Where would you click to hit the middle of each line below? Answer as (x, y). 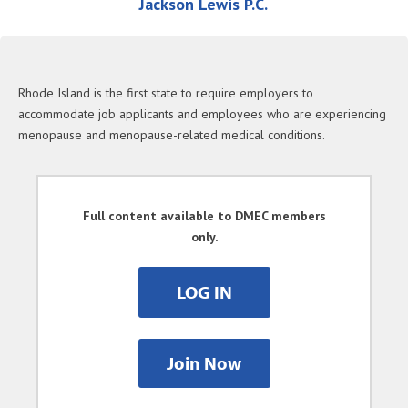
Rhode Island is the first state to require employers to (166, 93)
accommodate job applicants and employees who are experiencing (202, 114)
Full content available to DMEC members (204, 216)
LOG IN (204, 292)
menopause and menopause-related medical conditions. (172, 135)
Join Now (204, 363)
